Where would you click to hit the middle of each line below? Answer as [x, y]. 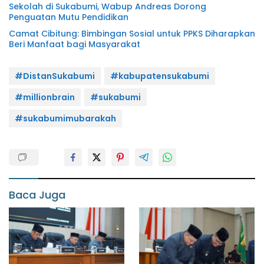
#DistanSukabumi [55, 76]
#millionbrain [45, 97]
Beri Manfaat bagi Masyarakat [75, 44]
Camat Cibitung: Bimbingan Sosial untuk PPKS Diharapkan [132, 33]
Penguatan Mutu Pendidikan [69, 17]
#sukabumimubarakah [65, 118]
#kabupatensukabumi [160, 76]
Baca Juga [37, 194]
